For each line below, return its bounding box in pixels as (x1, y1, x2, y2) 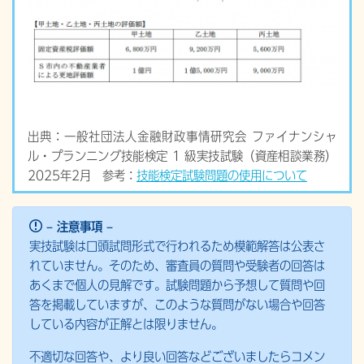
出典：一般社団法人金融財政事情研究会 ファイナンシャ (28, 129, 336, 143)
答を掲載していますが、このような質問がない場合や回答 (29, 297, 325, 311)
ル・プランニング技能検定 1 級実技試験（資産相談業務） (28, 149, 336, 162)
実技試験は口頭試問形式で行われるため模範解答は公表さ (29, 239, 325, 253)
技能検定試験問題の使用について (136, 168, 307, 182)
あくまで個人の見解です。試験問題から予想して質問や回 (29, 278, 325, 292)
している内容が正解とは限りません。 (29, 317, 223, 331)
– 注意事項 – (42, 219, 113, 233)
